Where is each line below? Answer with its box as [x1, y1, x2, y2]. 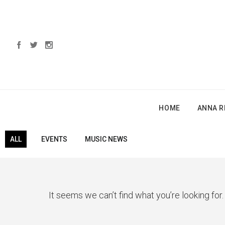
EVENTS [41, 135, 67, 143]
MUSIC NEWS [85, 135, 128, 143]
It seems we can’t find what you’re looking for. [49, 190, 223, 200]
